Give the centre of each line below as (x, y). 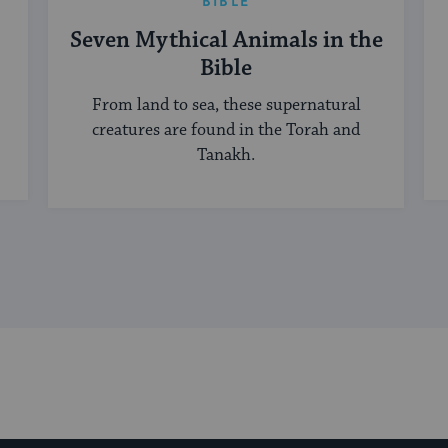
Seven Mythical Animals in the (226, 41)
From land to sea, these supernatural (226, 105)
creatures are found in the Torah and (226, 130)
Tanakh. (226, 155)
